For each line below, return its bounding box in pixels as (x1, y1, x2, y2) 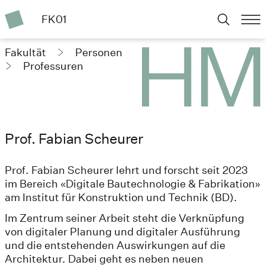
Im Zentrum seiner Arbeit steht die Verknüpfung (5, 211, 244, 224)
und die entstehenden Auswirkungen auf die (5, 238, 225, 251)
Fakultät (5, 46, 49, 59)
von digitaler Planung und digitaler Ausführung (5, 225, 240, 238)
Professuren (23, 59, 83, 72)
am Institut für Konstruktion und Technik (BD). (5, 190, 237, 203)
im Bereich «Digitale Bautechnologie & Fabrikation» (5, 177, 260, 190)
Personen (75, 46, 122, 59)
